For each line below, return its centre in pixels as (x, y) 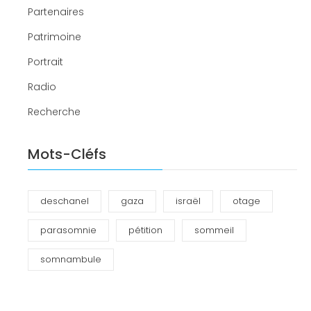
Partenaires (56, 12)
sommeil (214, 230)
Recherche (54, 112)
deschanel (65, 201)
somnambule (71, 260)
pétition (145, 230)
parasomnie (68, 230)
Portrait (45, 62)
